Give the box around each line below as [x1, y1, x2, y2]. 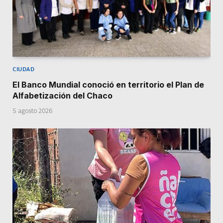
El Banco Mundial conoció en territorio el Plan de [12, 80, 204, 90]
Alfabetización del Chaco [12, 91, 112, 101]
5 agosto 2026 [12, 107, 52, 115]
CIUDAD [12, 66, 35, 73]
